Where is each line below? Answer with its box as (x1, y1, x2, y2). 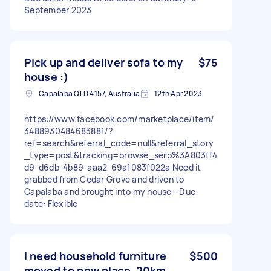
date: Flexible (24, 197, 78, 209)
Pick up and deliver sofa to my (24, 54, 183, 70)
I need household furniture (24, 248, 166, 263)
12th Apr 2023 (154, 88, 203, 99)
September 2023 (24, 4, 92, 16)
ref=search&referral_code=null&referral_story (24, 137, 214, 149)
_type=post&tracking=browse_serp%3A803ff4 (24, 149, 217, 161)
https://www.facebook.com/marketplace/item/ (24, 113, 215, 125)
